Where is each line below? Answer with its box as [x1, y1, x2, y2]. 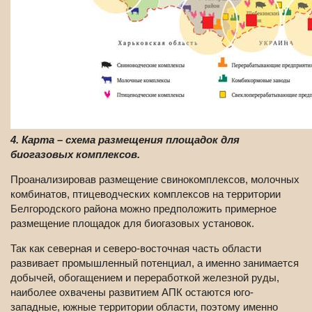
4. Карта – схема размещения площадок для [10, 133, 240, 146]
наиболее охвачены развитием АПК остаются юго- [10, 286, 253, 298]
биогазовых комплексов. [10, 148, 140, 160]
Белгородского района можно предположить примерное [10, 202, 276, 214]
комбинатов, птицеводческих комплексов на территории [10, 187, 281, 200]
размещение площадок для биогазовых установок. [10, 217, 254, 229]
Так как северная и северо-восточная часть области [10, 242, 261, 254]
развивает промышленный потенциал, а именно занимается [10, 256, 299, 269]
